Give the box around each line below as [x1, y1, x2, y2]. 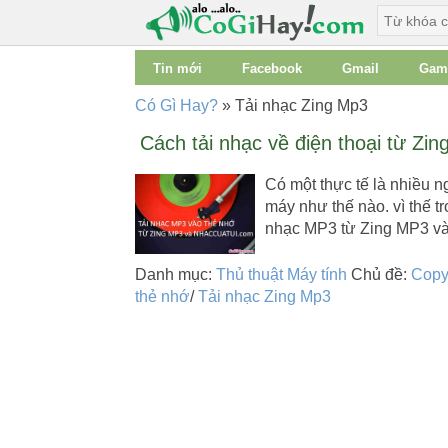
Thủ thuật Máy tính [215, 265, 347, 283]
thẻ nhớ [134, 287, 190, 305]
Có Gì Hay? [134, 97, 218, 114]
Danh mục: [134, 265, 216, 283]
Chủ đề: [350, 265, 411, 283]
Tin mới [152, 61, 202, 76]
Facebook [241, 61, 302, 76]
